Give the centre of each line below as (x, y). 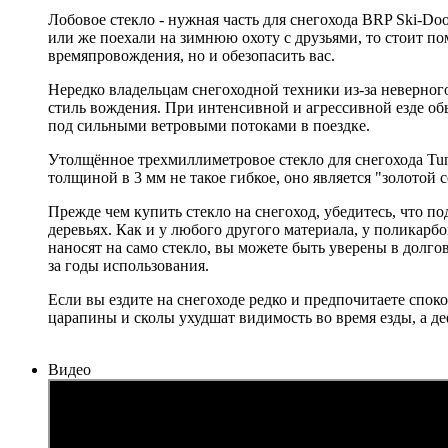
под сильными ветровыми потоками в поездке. (209, 126)
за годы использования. (128, 266)
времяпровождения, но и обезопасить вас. (191, 56)
